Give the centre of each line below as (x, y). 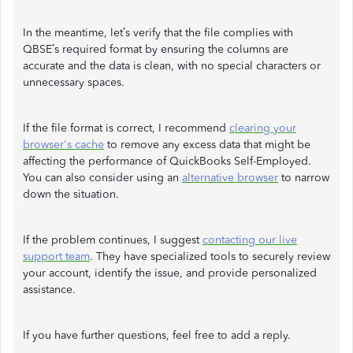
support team (56, 256)
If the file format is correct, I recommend (126, 128)
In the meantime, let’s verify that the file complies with (158, 33)
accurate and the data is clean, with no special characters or (172, 66)
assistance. (49, 290)
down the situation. (71, 194)
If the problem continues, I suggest (113, 240)
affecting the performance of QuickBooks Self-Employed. (167, 161)
